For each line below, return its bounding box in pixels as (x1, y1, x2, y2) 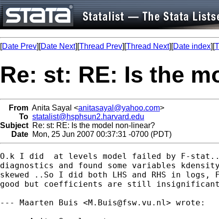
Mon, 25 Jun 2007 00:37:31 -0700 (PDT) (28, 130, 172, 138)
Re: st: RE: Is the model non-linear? (28, 121, 155, 130)
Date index (173, 42, 211, 50)
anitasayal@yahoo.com (78, 103, 160, 112)
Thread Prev (79, 42, 122, 50)
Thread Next (126, 42, 169, 50)
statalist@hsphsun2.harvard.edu (32, 112, 144, 121)
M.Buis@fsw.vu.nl (88, 197, 166, 207)
